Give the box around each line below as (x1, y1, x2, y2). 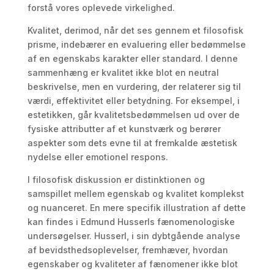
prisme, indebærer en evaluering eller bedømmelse (27, 39, 246, 50)
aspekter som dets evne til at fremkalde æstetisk (27, 138, 237, 148)
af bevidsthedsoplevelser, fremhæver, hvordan (27, 245, 228, 255)
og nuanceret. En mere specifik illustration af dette (27, 202, 246, 213)
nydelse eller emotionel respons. (27, 152, 168, 162)
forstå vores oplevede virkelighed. (27, 2, 175, 13)
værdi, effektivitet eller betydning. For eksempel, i (27, 95, 240, 106)
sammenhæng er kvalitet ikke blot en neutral (27, 67, 219, 78)
